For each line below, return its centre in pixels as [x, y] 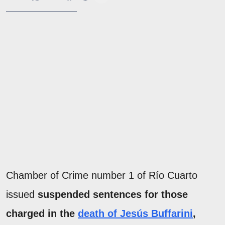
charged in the [42, 213]
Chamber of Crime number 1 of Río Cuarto [102, 175]
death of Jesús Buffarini [135, 213]
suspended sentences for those [113, 194]
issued [22, 194]
